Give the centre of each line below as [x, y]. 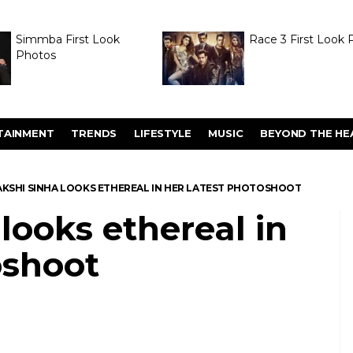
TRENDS [94, 133]
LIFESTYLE [163, 133]
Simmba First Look [67, 39]
